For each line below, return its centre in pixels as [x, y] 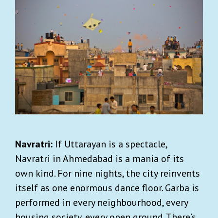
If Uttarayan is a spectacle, [111, 144]
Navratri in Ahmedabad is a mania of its [100, 159]
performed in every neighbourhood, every [101, 203]
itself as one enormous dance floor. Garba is [107, 188]
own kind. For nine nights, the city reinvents [108, 173]
